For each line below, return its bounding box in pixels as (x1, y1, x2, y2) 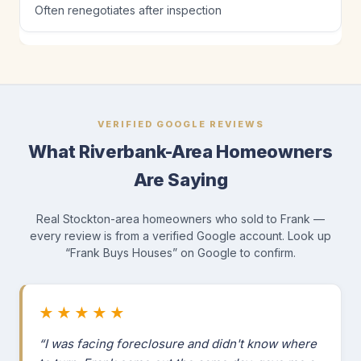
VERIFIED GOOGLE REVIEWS (97, 118, 264, 131)
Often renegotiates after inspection (35, 3, 222, 18)
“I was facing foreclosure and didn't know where (39, 336, 317, 352)
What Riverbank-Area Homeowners (28, 141, 333, 163)
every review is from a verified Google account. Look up (30, 229, 331, 243)
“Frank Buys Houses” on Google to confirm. (65, 246, 296, 260)
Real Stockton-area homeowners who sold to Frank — (36, 212, 325, 226)
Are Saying (133, 169, 228, 191)
